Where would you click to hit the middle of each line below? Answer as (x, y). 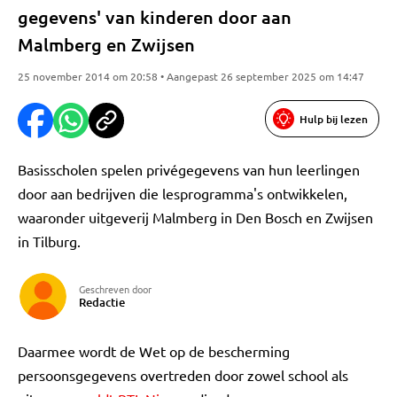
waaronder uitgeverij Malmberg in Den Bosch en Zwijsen (195, 217)
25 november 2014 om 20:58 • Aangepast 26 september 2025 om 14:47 (191, 76)
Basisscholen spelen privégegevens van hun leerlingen (189, 169)
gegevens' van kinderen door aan (155, 17)
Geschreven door (115, 289)
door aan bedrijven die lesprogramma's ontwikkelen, (183, 193)
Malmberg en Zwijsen (106, 44)
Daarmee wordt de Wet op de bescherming (154, 351)
